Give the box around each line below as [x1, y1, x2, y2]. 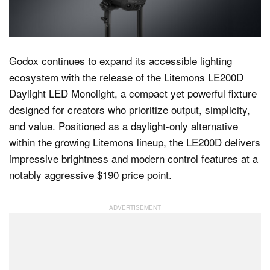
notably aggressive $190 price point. [9, 167, 172, 183]
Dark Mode [47, 37, 92, 48]
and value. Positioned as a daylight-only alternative [9, 118, 238, 134]
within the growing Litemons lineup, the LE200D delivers [9, 134, 260, 150]
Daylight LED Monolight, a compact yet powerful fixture [9, 86, 257, 101]
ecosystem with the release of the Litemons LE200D [9, 69, 243, 85]
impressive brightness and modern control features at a [9, 151, 258, 166]
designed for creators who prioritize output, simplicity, [9, 102, 250, 118]
